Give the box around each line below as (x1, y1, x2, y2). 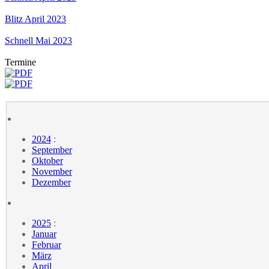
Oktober (31, 155, 63, 166)
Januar (31, 228, 56, 239)
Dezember (31, 177, 71, 187)
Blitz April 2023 (5, 13, 66, 24)
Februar (31, 239, 61, 250)
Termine (5, 56, 36, 67)
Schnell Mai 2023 (5, 35, 72, 46)
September (31, 144, 72, 155)
